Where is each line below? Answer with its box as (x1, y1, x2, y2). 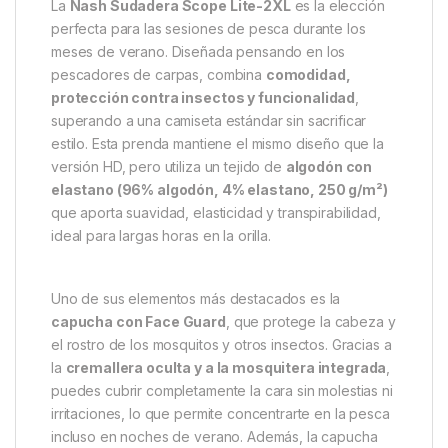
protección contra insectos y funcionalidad (51, 330, 356, 348)
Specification (205, 43, 312, 65)
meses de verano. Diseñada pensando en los (51, 284, 346, 302)
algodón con (285, 399, 373, 417)
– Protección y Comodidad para (51, 163, 382, 192)
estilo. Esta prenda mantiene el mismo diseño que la (51, 376, 384, 394)
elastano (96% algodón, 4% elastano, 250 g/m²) (51, 422, 388, 440)
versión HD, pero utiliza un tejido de (51, 399, 286, 417)
